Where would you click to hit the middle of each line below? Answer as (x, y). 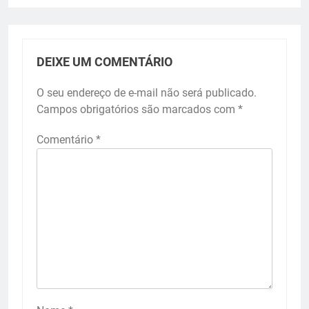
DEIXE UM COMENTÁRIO (104, 62)
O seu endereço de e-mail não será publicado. (147, 92)
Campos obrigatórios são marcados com (137, 109)
